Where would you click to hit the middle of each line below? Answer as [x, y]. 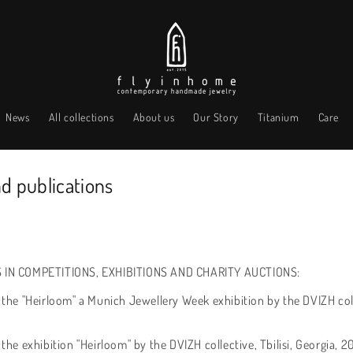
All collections [81, 117]
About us [154, 117]
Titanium [278, 117]
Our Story [216, 117]
